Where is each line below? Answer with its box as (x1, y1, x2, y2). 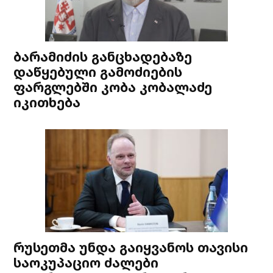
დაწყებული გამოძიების (13, 63, 183, 80)
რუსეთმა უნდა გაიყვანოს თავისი (13, 238, 249, 256)
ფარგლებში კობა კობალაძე (13, 78, 213, 96)
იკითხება (13, 93, 81, 111)
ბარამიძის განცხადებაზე (13, 48, 193, 65)
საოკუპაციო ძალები (13, 253, 159, 271)
